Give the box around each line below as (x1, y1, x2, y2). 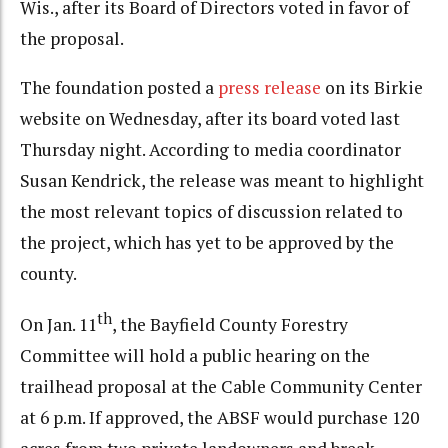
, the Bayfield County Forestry (112, 312, 348, 336)
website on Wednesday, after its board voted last (20, 106, 400, 130)
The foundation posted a (20, 75, 218, 99)
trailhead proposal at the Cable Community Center (20, 374, 422, 398)
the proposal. (20, 27, 124, 50)
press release (218, 75, 321, 99)
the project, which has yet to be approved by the (20, 230, 394, 254)
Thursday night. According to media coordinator (20, 137, 401, 161)
